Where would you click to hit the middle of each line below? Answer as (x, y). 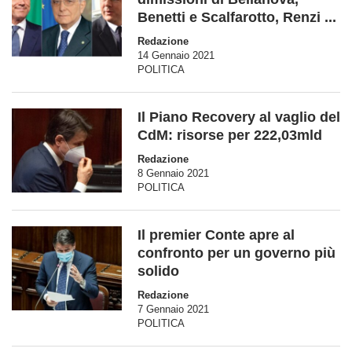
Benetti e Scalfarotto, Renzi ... (237, 17)
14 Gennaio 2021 (176, 55)
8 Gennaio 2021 (173, 173)
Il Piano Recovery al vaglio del (239, 117)
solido (158, 271)
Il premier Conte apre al (216, 235)
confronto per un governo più (236, 253)
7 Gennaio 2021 (173, 309)
